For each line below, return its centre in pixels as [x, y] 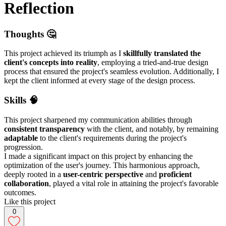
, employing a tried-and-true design [153, 63]
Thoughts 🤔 [30, 34]
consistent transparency [44, 129]
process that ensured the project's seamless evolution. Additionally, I [111, 72]
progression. [23, 147]
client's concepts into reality [51, 63]
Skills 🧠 [21, 100]
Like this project [30, 201]
